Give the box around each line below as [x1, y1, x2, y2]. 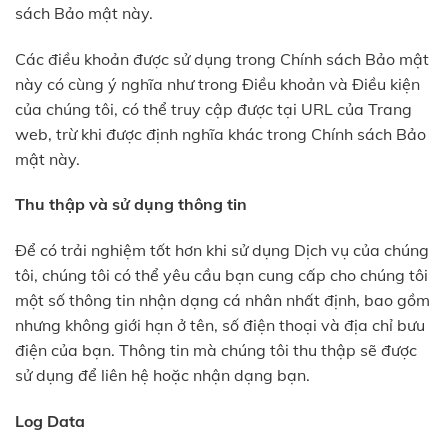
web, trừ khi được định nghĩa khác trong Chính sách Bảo [15, 123, 426, 144]
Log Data [15, 410, 85, 431]
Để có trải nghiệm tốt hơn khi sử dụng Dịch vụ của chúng [15, 240, 429, 261]
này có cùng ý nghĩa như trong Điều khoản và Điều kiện [15, 73, 420, 94]
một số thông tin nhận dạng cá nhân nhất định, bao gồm [15, 290, 430, 311]
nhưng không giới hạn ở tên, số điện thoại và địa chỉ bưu [15, 315, 425, 336]
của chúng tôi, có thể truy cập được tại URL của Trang [15, 98, 412, 119]
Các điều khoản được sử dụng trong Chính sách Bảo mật [15, 48, 429, 69]
